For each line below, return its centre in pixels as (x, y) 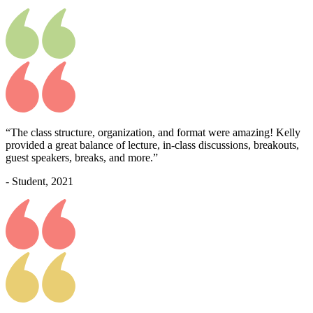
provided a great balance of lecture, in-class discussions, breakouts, (152, 145)
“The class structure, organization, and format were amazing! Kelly (153, 132)
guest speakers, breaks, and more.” (82, 157)
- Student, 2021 (39, 181)
